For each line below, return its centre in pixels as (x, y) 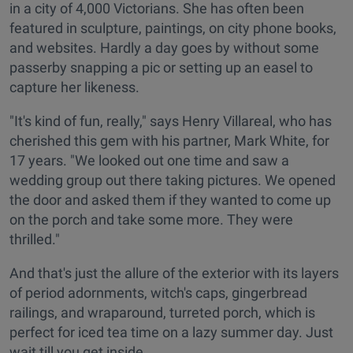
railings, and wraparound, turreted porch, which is (162, 313)
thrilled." (35, 240)
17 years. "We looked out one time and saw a (149, 161)
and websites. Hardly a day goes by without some (164, 48)
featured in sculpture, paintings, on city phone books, (173, 28)
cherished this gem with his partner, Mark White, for (169, 141)
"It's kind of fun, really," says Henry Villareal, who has (171, 121)
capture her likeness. (74, 87)
